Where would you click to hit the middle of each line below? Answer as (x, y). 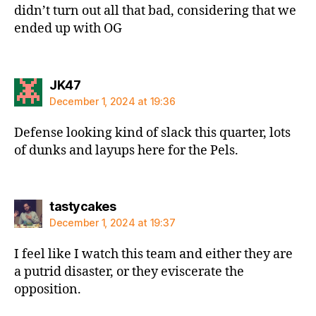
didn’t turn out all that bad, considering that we (155, 11)
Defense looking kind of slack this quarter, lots (152, 133)
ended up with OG (68, 29)
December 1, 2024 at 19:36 (113, 101)
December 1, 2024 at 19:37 (113, 223)
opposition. (48, 290)
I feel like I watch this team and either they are (153, 254)
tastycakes (83, 206)
